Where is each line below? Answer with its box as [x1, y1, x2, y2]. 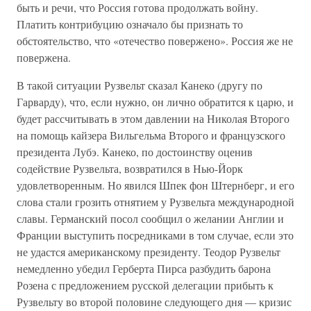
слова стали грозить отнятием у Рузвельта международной [17, 194, 294, 209]
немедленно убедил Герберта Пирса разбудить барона [17, 261, 271, 276]
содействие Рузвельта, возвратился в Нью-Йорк [17, 161, 243, 176]
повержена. [17, 50, 71, 65]
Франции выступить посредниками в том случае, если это [17, 228, 294, 242]
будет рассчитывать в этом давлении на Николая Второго [17, 111, 289, 126]
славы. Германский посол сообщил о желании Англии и [17, 211, 284, 226]
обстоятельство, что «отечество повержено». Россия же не [17, 33, 293, 48]
